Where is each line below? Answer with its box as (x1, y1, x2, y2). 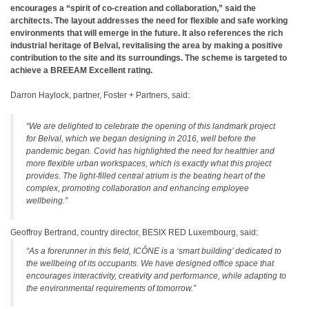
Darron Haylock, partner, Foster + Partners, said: (10, 90, 190, 100)
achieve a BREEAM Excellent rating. (10, 66, 152, 75)
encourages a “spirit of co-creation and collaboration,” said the (10, 3, 256, 13)
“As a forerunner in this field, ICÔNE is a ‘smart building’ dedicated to (26, 246, 281, 256)
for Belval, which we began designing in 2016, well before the (26, 134, 256, 143)
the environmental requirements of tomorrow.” (26, 283, 196, 293)
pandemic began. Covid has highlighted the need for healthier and (26, 146, 275, 156)
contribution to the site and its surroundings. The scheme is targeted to (10, 53, 287, 63)
